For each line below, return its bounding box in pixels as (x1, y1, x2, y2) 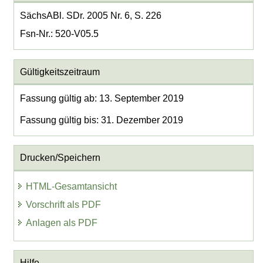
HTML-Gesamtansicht (26, 181, 117, 192)
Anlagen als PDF (26, 217, 98, 228)
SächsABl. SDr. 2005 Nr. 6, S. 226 (19, 11, 161, 21)
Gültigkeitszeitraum (19, 66, 100, 77)
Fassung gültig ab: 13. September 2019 (19, 93, 184, 103)
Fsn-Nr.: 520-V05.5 (19, 29, 99, 39)
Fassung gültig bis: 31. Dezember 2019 (19, 114, 183, 125)
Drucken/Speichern (19, 152, 100, 163)
